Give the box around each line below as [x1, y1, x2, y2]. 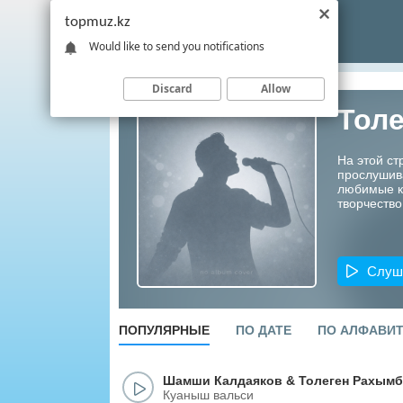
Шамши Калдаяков [163, 372, 282, 388]
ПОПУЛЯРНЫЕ [119, 323, 210, 337]
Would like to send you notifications [89, 38, 264, 54]
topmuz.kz [65, 14, 130, 30]
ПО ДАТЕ [236, 323, 291, 337]
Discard [152, 80, 193, 96]
